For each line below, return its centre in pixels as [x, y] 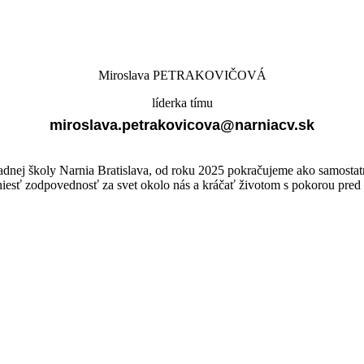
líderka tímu [182, 102]
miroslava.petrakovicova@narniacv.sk [182, 125]
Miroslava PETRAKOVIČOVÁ [182, 75]
